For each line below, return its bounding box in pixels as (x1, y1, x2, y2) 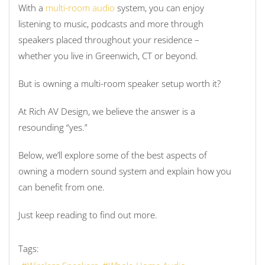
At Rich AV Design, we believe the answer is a (18, 105, 195, 118)
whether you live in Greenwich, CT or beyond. (18, 50, 198, 62)
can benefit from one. (18, 181, 105, 193)
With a (18, 2, 46, 14)
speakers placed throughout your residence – (18, 34, 199, 46)
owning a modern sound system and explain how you (18, 165, 231, 177)
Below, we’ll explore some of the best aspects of (18, 149, 207, 161)
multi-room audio (46, 2, 115, 14)
